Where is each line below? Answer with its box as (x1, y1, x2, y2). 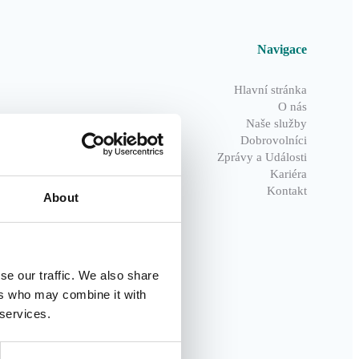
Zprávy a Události (217, 151, 308, 163)
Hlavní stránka (234, 83, 308, 96)
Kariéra (270, 167, 308, 180)
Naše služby (246, 117, 308, 130)
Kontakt (267, 184, 308, 197)
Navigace (257, 42, 308, 56)
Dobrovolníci (240, 134, 308, 147)
